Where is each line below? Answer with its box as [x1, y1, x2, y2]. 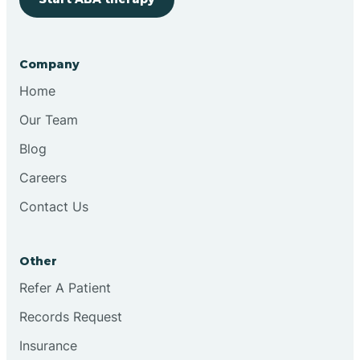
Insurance [19, 337, 77, 354]
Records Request [19, 308, 122, 325]
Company [19, 56, 80, 72]
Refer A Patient [19, 279, 111, 296]
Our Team [19, 111, 78, 128]
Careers [19, 169, 67, 186]
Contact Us [19, 198, 88, 215]
